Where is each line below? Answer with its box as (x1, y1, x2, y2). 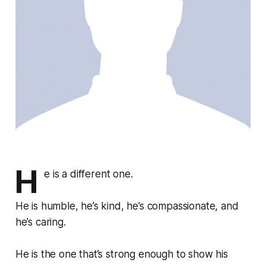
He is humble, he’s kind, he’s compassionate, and (15, 200, 239, 213)
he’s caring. (15, 216, 69, 229)
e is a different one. (44, 168, 133, 180)
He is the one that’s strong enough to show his (15, 248, 228, 261)
